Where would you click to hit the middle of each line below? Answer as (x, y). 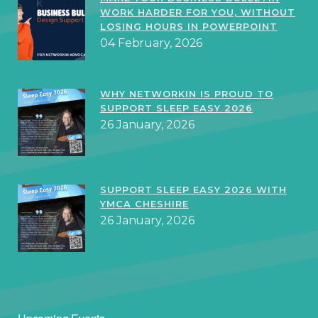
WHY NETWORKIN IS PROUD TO (187, 94)
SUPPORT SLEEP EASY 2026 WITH (193, 190)
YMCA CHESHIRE (144, 204)
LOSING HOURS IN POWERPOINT (189, 27)
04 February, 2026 (152, 43)
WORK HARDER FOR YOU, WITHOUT (198, 12)
